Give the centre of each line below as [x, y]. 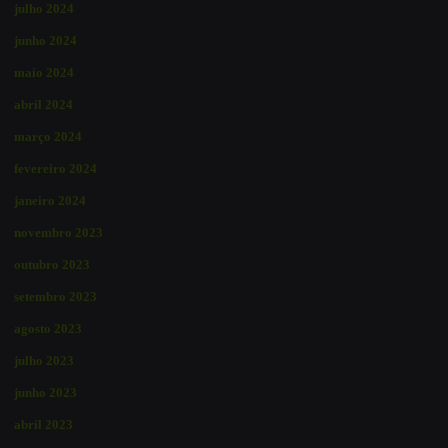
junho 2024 [45, 40]
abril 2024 [43, 104]
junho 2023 [45, 392]
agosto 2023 [48, 328]
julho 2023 [44, 360]
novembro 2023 [58, 232]
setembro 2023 [55, 296]
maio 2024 [44, 72]
